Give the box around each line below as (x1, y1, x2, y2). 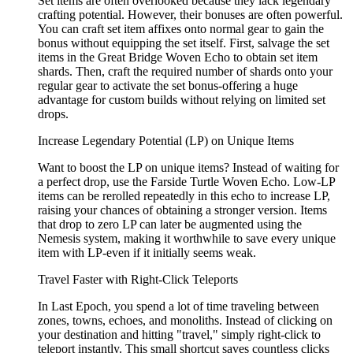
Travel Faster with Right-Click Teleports (38, 273, 238, 287)
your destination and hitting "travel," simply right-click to (38, 328, 321, 342)
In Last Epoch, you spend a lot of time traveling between (38, 299, 319, 314)
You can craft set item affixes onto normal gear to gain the (38, 22, 324, 36)
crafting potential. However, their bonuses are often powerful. (38, 8, 343, 22)
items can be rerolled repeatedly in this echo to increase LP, (38, 189, 330, 203)
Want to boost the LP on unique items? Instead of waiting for (38, 161, 339, 175)
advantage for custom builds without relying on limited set (38, 93, 325, 107)
